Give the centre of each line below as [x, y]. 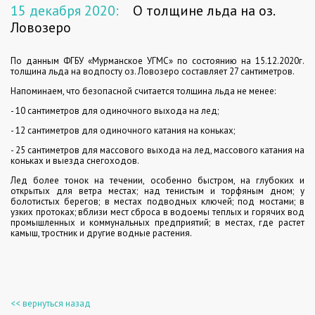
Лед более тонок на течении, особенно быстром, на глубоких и [157, 180]
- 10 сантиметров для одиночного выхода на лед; [115, 111]
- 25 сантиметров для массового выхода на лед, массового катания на [157, 150]
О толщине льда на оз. [204, 11]
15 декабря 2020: [66, 11]
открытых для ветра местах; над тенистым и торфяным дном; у [157, 191]
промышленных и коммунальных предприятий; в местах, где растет [157, 223]
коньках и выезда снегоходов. [75, 161]
